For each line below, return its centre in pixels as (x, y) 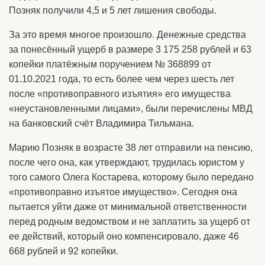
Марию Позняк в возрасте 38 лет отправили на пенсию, (131, 148)
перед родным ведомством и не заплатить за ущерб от (130, 222)
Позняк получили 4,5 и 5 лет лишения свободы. (113, 11)
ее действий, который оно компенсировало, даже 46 (124, 237)
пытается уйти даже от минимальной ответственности (128, 207)
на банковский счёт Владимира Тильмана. (101, 124)
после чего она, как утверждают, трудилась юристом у (127, 163)
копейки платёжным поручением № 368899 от (110, 64)
